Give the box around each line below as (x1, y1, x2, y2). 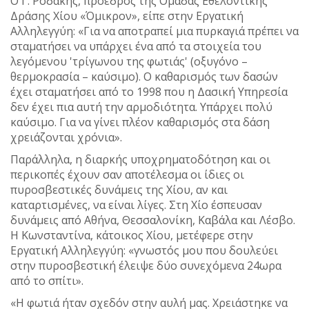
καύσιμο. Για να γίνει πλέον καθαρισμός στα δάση (10, 114, 270, 130)
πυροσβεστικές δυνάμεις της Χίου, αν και (10, 182, 228, 198)
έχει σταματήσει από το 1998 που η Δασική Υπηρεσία (10, 84, 288, 100)
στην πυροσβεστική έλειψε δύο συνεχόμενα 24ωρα (10, 258, 281, 274)
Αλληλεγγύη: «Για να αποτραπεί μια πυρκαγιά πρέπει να (10, 23, 299, 39)
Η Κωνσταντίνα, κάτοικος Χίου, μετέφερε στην (10, 228, 253, 243)
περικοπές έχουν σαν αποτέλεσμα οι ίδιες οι (10, 167, 244, 183)
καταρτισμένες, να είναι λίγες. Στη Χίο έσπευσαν (10, 197, 262, 213)
